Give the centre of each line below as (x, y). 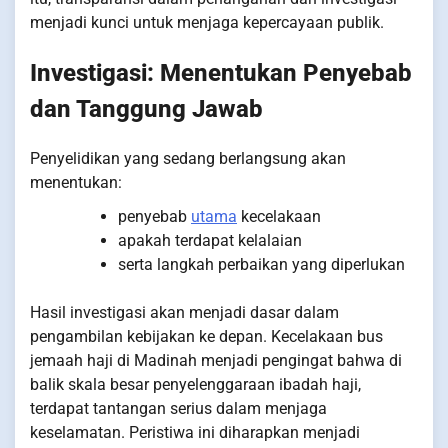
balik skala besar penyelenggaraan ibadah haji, (195, 384)
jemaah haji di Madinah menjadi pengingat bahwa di (216, 360)
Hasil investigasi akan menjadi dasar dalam (184, 312)
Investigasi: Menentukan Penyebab (221, 72)
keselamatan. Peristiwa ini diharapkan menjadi (195, 432)
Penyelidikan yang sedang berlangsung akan (188, 158)
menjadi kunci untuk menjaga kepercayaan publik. (207, 22)
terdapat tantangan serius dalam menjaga (178, 408)
